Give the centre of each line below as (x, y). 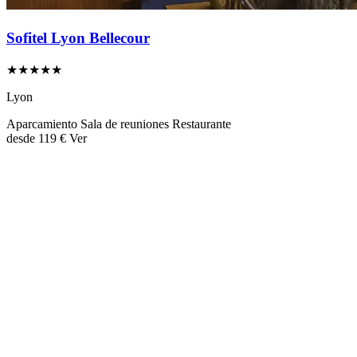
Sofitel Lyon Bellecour (78, 38)
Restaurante (202, 124)
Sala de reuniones (126, 124)
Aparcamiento (43, 124)
